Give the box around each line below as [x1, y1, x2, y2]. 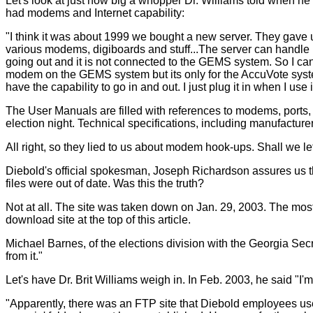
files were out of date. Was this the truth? [6, 177, 204, 189]
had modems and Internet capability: [6, 6, 184, 19]
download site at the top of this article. [6, 213, 191, 226]
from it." [6, 249, 43, 262]
